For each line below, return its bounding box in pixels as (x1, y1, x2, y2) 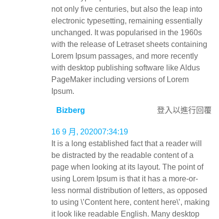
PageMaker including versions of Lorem (51, 75, 189, 84)
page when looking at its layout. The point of (51, 163, 203, 171)
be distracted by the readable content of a (51, 151, 194, 159)
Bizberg (56, 106, 85, 114)
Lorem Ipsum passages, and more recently (51, 52, 198, 60)
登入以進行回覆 (157, 106, 212, 114)
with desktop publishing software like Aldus (51, 64, 200, 72)
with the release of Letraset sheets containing (51, 40, 207, 48)
